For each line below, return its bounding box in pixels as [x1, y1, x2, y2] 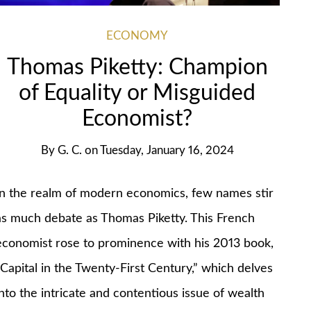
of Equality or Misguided [19, 82, 256, 104]
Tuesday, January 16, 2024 [99, 144, 234, 156]
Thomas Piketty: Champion [6, 56, 268, 78]
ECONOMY [106, 30, 169, 42]
